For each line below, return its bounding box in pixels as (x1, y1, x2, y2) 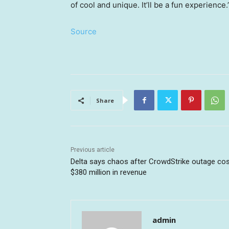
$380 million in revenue (71, 168, 147, 177)
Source (71, 27, 97, 37)
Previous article (71, 146, 114, 154)
